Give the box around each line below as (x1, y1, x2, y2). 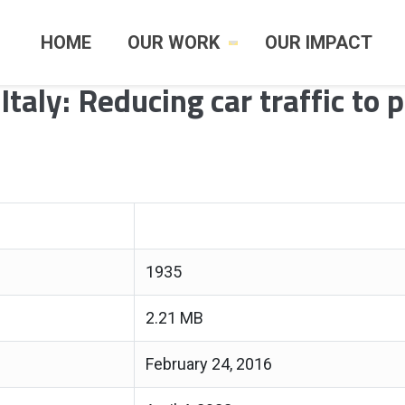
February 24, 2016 (145, 354, 272, 373)
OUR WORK (127, 31, 220, 53)
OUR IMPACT (265, 31, 372, 53)
